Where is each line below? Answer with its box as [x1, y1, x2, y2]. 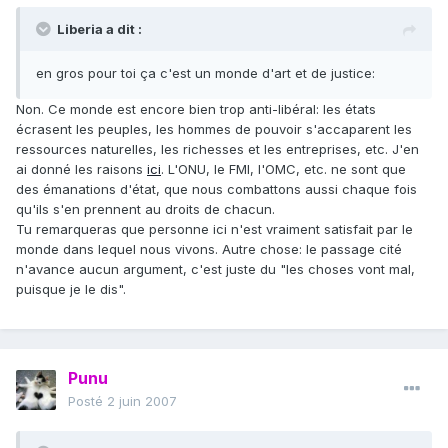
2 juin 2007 [107, 393, 177, 410]
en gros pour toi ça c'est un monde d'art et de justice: [36, 65, 375, 82]
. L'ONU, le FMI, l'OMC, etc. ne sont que [161, 161, 406, 178]
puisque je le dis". [16, 281, 126, 298]
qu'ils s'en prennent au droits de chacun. [16, 201, 275, 218]
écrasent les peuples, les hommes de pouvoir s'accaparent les [16, 121, 412, 138]
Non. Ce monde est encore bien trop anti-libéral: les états [16, 101, 376, 118]
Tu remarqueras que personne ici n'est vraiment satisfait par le [16, 221, 413, 238]
